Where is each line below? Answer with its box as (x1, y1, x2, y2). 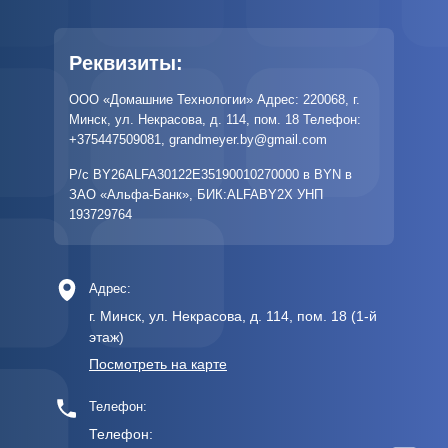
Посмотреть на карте (89, 356, 227, 373)
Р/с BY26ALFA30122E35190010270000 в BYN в (69, 167, 352, 183)
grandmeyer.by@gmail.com (169, 132, 327, 148)
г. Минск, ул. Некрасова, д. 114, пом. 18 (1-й (89, 308, 377, 325)
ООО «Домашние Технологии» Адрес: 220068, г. (69, 92, 360, 108)
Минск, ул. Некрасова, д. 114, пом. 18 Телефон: (69, 112, 361, 128)
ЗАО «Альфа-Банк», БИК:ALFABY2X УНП (69, 187, 323, 203)
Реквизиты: (69, 52, 183, 75)
